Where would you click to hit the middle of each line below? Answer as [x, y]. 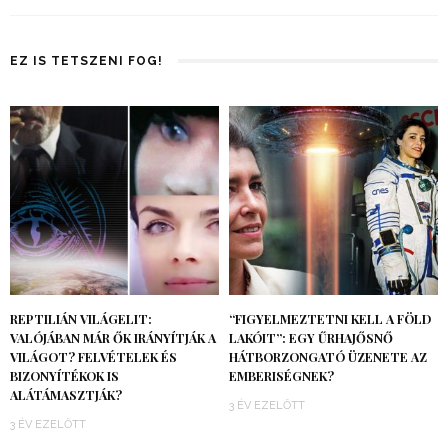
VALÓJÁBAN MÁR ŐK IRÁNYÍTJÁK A [113, 337]
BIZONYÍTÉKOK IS [64, 375]
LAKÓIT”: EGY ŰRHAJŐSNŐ [311, 337]
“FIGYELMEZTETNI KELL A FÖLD [330, 318]
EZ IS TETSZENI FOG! [86, 61]
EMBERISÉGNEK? [281, 375]
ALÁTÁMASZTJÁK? [66, 394]
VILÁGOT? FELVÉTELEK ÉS [93, 356]
